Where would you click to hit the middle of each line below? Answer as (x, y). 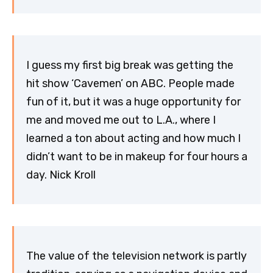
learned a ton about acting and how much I (133, 138)
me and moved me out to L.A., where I (121, 120)
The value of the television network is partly (136, 256)
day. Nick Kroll (61, 175)
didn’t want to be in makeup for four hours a (137, 156)
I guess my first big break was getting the (130, 65)
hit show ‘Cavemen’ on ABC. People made (130, 83)
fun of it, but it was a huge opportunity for (133, 101)
